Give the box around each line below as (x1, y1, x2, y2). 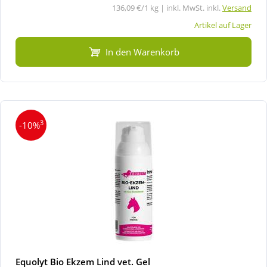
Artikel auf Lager (194, 19, 252, 30)
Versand (222, 2, 252, 13)
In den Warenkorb (105, 45, 179, 58)
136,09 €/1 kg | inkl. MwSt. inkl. (112, 2, 222, 13)
